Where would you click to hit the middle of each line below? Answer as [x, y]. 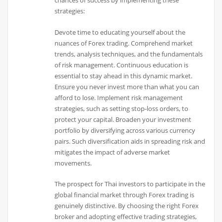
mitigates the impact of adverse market [112, 152]
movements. [73, 163]
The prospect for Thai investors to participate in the [130, 184]
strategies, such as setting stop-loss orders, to [122, 108]
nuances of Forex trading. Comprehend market [124, 43]
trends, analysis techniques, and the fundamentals [129, 54]
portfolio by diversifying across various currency [125, 130]
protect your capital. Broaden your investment [123, 119]
